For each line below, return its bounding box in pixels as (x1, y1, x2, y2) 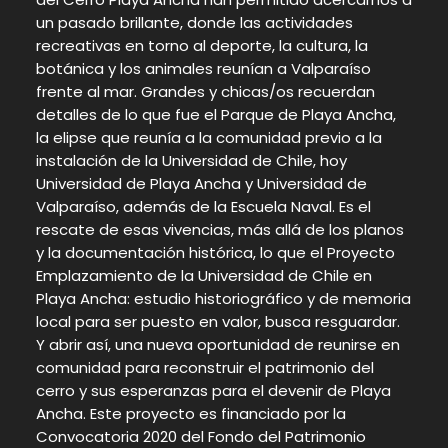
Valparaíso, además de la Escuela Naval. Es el (35, 195, 371, 217)
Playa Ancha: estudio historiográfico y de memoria (35, 287, 411, 309)
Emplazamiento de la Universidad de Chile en (35, 264, 372, 286)
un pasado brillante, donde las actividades (35, 11, 353, 33)
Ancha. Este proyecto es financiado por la (35, 402, 346, 424)
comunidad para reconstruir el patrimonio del (35, 356, 374, 378)
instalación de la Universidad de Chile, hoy (35, 149, 347, 171)
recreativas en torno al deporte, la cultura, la (35, 34, 368, 56)
